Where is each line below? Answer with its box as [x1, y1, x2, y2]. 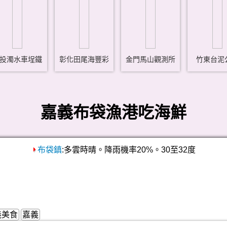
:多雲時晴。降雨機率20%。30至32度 [62, 145, 196, 154]
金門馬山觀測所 [126, 55, 176, 63]
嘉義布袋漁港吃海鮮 [41, 103, 186, 122]
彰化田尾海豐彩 [59, 55, 109, 63]
